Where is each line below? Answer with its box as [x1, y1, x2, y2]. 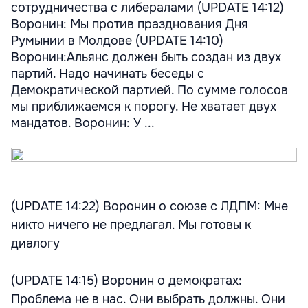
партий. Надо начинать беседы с [11, 66, 204, 81]
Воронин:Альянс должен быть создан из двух [11, 49, 281, 65]
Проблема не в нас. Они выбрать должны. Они [11, 291, 285, 307]
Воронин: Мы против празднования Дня [11, 16, 248, 32]
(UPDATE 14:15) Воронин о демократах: [11, 273, 242, 288]
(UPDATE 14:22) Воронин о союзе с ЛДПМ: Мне [11, 199, 288, 214]
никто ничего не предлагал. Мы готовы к [11, 217, 251, 232]
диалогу [11, 236, 60, 251]
